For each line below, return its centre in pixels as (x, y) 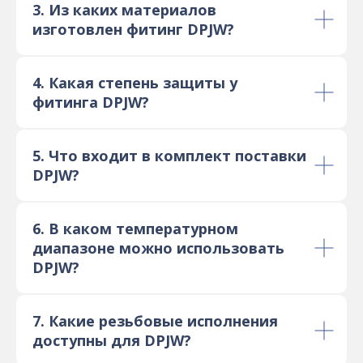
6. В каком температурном (135, 229)
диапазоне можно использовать (158, 248)
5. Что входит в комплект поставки (169, 156)
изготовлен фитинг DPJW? (133, 30)
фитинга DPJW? (91, 102)
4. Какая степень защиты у (135, 83)
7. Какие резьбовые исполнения (155, 321)
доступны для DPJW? (112, 341)
